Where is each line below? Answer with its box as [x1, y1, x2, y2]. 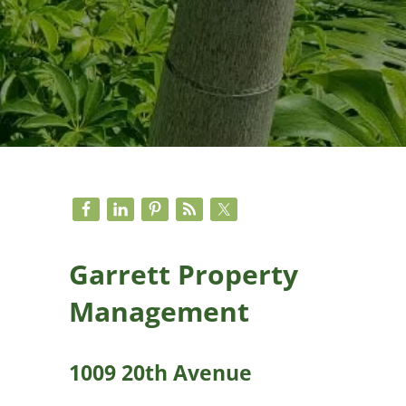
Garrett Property [69, 255, 298, 293]
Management [69, 292, 249, 330]
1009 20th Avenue [69, 357, 252, 387]
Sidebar [68, 195, 202, 243]
